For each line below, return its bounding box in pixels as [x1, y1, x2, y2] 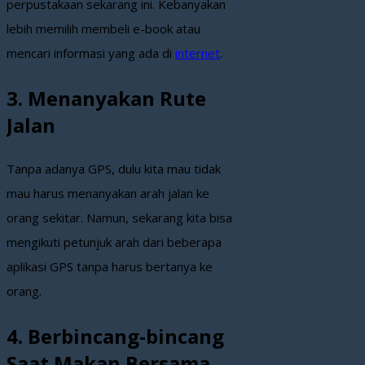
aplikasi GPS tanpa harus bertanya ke [7, 258, 213, 275]
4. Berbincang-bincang [7, 323, 224, 350]
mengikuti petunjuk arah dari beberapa [7, 234, 222, 251]
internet [175, 44, 220, 61]
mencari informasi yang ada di [7, 44, 175, 61]
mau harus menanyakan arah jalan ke [7, 185, 209, 202]
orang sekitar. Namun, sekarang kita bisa [7, 209, 232, 226]
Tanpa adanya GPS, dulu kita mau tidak [7, 161, 221, 178]
